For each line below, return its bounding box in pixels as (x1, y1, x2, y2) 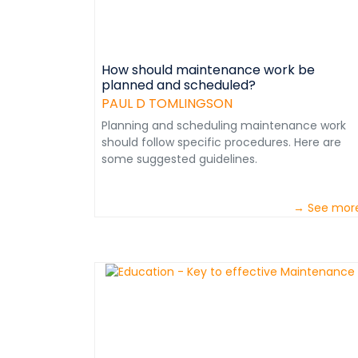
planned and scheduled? (101, 76, 256, 94)
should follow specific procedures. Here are (101, 134, 341, 150)
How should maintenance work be (101, 61, 315, 79)
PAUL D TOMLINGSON (101, 94, 233, 113)
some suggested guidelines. (101, 151, 257, 167)
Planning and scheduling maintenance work (101, 117, 346, 133)
